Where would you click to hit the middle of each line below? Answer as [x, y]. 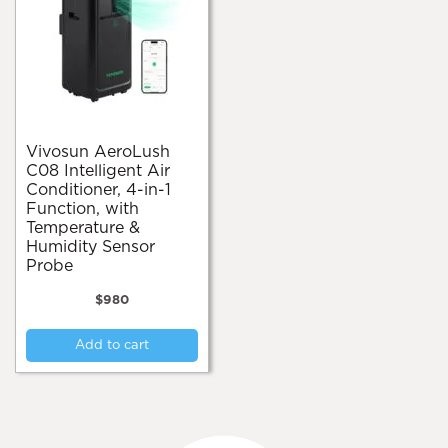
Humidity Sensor [90, 246]
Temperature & [83, 227]
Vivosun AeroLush [32, 151]
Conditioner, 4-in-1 [98, 189]
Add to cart [112, 346]
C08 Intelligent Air [98, 170]
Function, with [82, 208]
